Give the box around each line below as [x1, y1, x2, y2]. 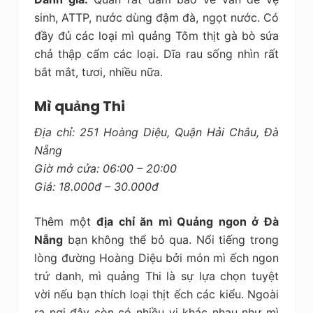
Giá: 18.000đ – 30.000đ [34, 179, 159, 194]
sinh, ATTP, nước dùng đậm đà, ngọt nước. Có [34, 10, 279, 24]
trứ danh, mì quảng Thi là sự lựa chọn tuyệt [34, 268, 279, 283]
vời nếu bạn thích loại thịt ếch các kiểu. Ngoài [34, 286, 279, 301]
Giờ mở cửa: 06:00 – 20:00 [34, 161, 177, 175]
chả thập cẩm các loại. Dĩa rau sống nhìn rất [34, 46, 279, 61]
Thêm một [34, 214, 97, 228]
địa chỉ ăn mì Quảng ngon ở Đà [96, 214, 279, 228]
